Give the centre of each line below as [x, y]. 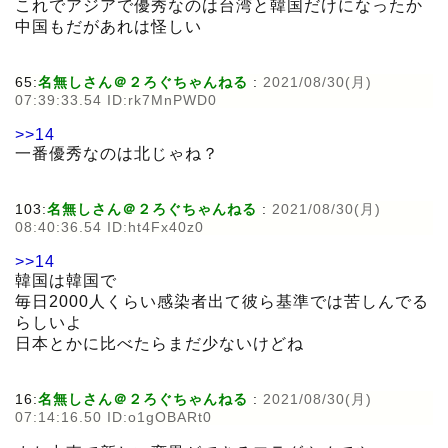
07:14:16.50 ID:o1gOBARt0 [113, 417]
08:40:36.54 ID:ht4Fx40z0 [109, 227]
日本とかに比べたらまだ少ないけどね [159, 344]
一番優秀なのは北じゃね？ [117, 154]
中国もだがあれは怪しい [108, 27]
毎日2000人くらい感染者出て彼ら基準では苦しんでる [222, 302]
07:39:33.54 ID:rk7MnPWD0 [116, 100]
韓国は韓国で [66, 281]
